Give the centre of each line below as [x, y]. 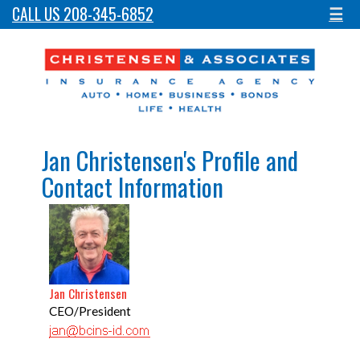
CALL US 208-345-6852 [83, 14]
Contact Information [132, 186]
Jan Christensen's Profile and [170, 160]
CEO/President [90, 311]
